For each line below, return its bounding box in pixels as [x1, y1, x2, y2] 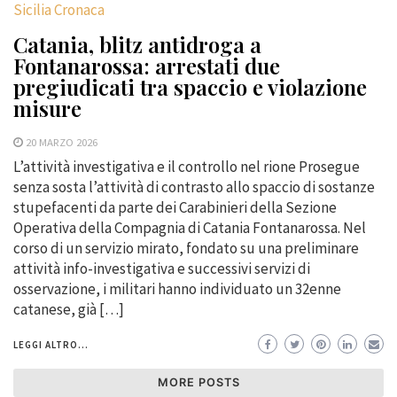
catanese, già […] [13, 299, 124, 319]
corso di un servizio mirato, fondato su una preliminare [13, 237, 359, 258]
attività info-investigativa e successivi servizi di [13, 258, 310, 278]
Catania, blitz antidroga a [13, 29, 261, 58]
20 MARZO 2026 [26, 134, 97, 149]
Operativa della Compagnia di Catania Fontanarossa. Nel [13, 217, 366, 237]
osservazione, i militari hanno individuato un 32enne [13, 278, 341, 299]
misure [13, 93, 82, 122]
